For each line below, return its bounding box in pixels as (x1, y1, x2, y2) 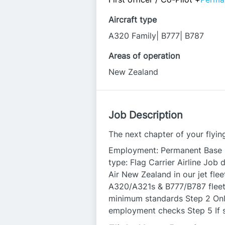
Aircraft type (108, 15, 157, 25)
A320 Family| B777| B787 (108, 31, 204, 41)
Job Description (108, 109, 183, 121)
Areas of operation (108, 51, 180, 61)
